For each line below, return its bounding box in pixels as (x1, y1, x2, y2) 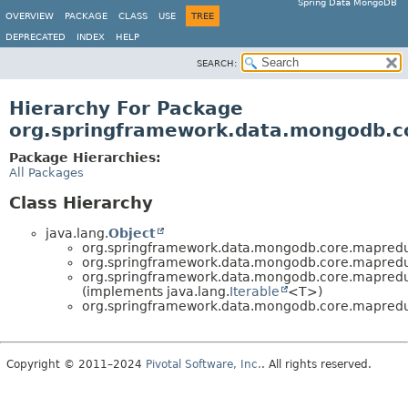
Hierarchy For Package (9, 97, 243, 119)
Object (108, 225, 156, 240)
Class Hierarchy (9, 193, 153, 212)
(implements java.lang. (82, 283, 229, 299)
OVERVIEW (5, 11, 54, 21)
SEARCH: (197, 58, 237, 68)
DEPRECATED (5, 32, 66, 42)
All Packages (9, 166, 84, 179)
